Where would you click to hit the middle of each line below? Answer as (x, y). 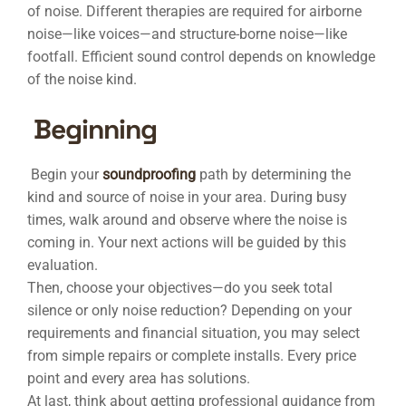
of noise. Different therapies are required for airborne (194, 11)
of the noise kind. (82, 79)
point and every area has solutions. (139, 378)
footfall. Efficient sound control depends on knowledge (201, 57)
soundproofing (147, 174)
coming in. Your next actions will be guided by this (187, 242)
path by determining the (275, 174)
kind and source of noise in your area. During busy (187, 197)
